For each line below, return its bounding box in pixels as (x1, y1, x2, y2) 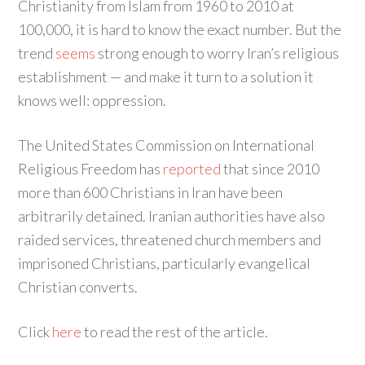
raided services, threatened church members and (18, 231, 322, 248)
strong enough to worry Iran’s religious (95, 44, 340, 62)
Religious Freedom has (18, 160, 164, 178)
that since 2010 (221, 160, 320, 178)
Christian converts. (18, 278, 139, 296)
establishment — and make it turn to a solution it (18, 68, 314, 86)
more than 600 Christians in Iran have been (18, 183, 284, 201)
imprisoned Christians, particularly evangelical (18, 254, 311, 272)
